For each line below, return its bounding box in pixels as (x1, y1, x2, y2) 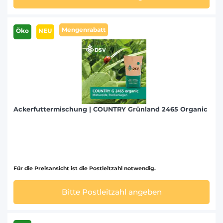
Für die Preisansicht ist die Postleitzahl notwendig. (13, 165, 156, 172)
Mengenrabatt (61, 25, 106, 33)
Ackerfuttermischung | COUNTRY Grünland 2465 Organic (13, 105, 208, 113)
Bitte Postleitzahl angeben (61, 187, 162, 197)
